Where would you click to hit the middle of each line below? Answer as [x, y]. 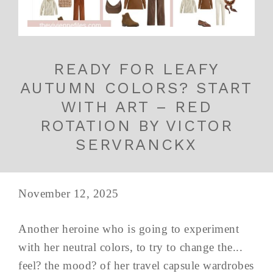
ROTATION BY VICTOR [136, 126]
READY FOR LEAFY [136, 69]
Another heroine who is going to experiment [129, 229]
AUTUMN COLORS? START [136, 88]
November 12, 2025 [69, 194]
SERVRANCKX [136, 145]
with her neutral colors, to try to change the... [130, 247]
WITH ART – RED [136, 107]
